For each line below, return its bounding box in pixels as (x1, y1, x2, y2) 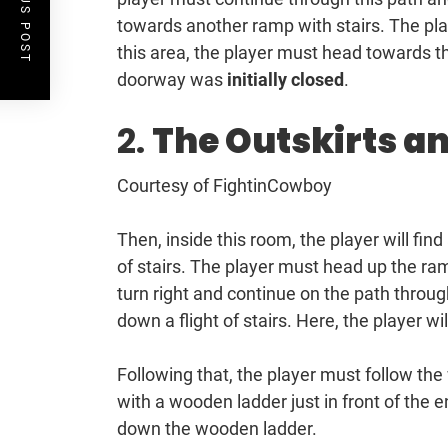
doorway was (117, 69, 227, 91)
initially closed (227, 69, 344, 91)
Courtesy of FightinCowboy (117, 175, 332, 197)
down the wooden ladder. (117, 418, 317, 440)
